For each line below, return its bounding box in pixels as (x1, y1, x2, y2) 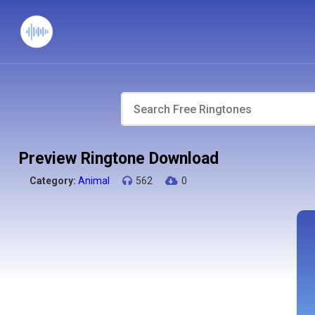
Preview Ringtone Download (18, 149, 219, 168)
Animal (77, 175, 110, 186)
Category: (29, 175, 76, 186)
